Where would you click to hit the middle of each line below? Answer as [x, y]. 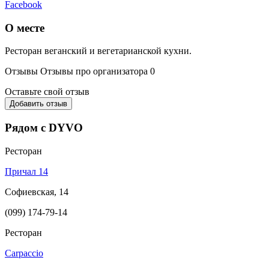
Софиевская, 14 [37, 192]
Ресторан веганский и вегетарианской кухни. [98, 51]
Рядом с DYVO [44, 128]
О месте [25, 28]
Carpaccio [24, 253]
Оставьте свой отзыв [47, 92]
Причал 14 [26, 171]
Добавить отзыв [38, 104]
